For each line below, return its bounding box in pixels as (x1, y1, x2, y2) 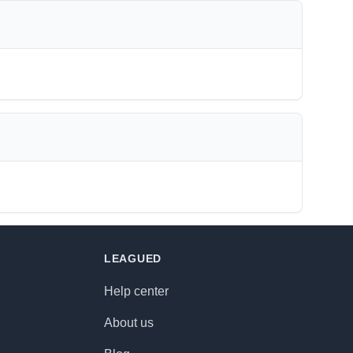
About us (104, 316, 154, 329)
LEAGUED (104, 252, 162, 265)
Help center (104, 284, 169, 298)
